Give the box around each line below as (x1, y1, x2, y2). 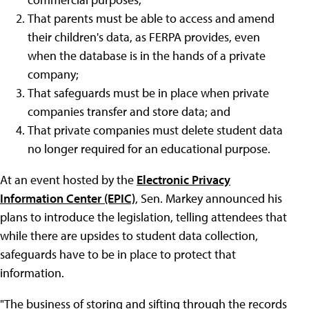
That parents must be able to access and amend (28, 10, 275, 26)
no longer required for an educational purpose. (28, 141, 270, 157)
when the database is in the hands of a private (28, 48, 266, 63)
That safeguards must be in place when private (28, 85, 269, 101)
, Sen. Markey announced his (135, 190, 282, 206)
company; (28, 66, 79, 82)
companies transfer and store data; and (28, 103, 230, 119)
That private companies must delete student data (28, 122, 283, 138)
